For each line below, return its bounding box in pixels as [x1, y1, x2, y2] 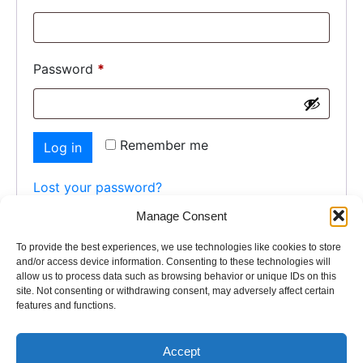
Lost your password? [33, 178, 162, 195]
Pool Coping [113, 332, 190, 349]
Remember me [120, 136, 208, 153]
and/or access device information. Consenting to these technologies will [16, 256, 331, 267]
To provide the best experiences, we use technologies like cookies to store [16, 241, 341, 253]
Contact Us [241, 332, 311, 349]
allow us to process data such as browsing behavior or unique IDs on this [16, 271, 336, 282]
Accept [163, 344, 200, 358]
